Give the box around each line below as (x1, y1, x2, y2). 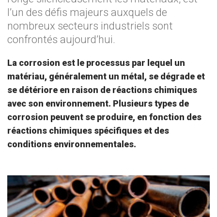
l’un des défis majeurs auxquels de (7, 6, 167, 18)
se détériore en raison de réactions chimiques (7, 85, 197, 95)
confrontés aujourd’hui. (7, 33, 115, 46)
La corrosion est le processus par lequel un (7, 58, 185, 68)
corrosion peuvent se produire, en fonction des (7, 112, 201, 122)
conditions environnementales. (7, 139, 136, 149)
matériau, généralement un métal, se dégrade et (7, 71, 205, 81)
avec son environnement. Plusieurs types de (7, 98, 189, 108)
